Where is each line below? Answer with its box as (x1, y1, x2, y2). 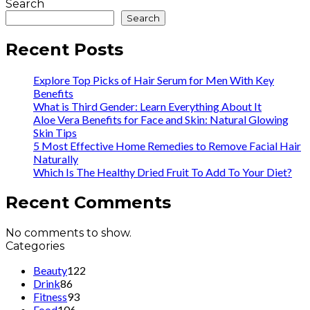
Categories (6, 239, 64, 253)
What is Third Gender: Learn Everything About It (33, 99, 262, 113)
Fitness (33, 289, 67, 303)
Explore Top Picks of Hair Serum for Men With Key (33, 73, 274, 86)
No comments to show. (6, 226, 131, 239)
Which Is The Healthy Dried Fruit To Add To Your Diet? (33, 165, 292, 179)
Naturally (33, 152, 78, 165)
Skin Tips (33, 125, 77, 139)
